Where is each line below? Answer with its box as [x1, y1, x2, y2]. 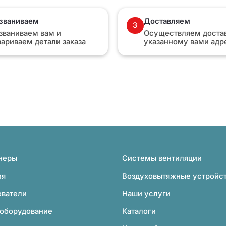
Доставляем [143, 16, 190, 26]
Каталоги [122, 206, 156, 216]
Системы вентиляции [122, 154, 202, 163]
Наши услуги [122, 189, 171, 198]
